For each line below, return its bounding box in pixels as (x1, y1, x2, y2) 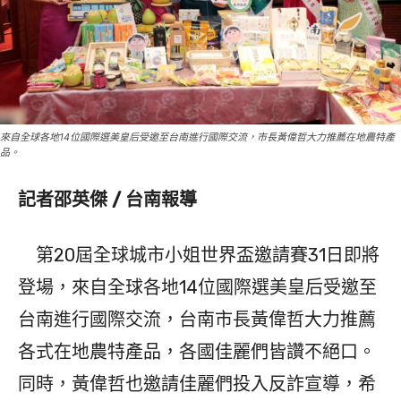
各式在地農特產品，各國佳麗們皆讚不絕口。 (18, 341, 376, 363)
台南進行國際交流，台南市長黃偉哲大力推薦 (18, 309, 376, 331)
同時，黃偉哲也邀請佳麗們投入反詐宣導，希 (18, 373, 376, 396)
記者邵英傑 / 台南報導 (18, 189, 197, 211)
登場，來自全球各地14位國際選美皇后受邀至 (18, 277, 377, 299)
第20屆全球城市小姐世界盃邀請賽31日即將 (18, 244, 380, 267)
